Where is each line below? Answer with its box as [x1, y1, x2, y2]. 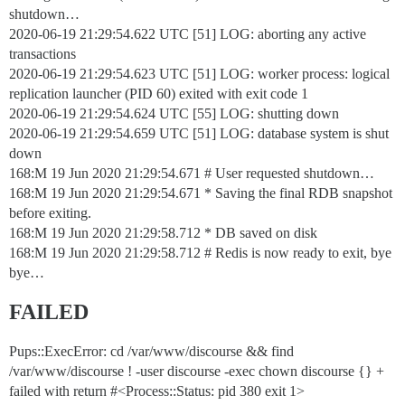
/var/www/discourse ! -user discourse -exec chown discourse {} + [9, 363, 384, 379]
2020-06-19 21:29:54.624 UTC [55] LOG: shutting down [9, 106, 339, 121]
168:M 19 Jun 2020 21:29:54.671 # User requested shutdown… [9, 165, 374, 181]
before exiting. [9, 205, 91, 221]
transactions [9, 46, 76, 61]
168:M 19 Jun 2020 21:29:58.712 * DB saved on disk [9, 225, 317, 240]
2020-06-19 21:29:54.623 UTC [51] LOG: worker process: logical [9, 66, 390, 81]
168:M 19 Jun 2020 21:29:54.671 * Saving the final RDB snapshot [9, 185, 392, 201]
